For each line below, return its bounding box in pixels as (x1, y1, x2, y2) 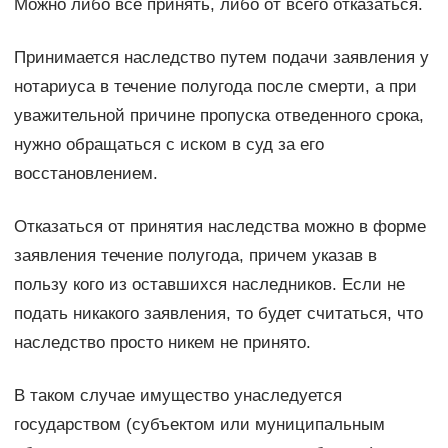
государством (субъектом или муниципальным (13, 414, 385, 434)
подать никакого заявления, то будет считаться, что (13, 303, 423, 323)
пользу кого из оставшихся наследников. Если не (13, 274, 405, 294)
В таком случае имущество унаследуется (13, 385, 342, 405)
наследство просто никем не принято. (13, 332, 311, 352)
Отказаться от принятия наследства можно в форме (13, 216, 426, 236)
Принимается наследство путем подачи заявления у (13, 47, 429, 67)
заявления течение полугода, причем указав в (13, 245, 377, 265)
